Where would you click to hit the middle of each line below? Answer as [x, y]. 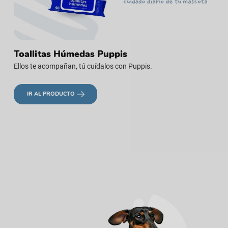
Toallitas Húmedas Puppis [70, 54]
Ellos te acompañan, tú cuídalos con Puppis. [83, 66]
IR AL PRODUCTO [51, 94]
